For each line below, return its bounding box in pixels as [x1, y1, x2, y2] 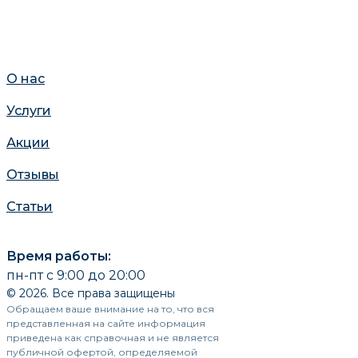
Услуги [6, 103, 51, 118]
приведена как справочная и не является [6, 332, 219, 344]
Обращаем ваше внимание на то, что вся [6, 303, 214, 315]
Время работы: [6, 249, 111, 264]
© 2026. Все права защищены [6, 286, 175, 300]
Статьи [6, 199, 53, 214]
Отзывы [6, 167, 59, 182]
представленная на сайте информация [6, 317, 205, 329]
